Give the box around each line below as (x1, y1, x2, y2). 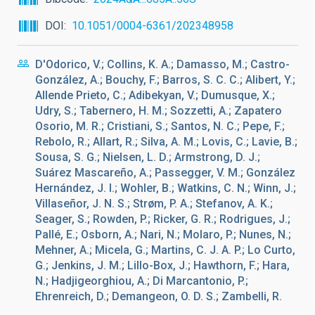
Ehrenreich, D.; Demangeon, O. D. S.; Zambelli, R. (35, 290, 282, 303)
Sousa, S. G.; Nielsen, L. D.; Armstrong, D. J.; (35, 150, 260, 164)
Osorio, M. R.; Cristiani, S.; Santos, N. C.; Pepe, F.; (35, 120, 285, 133)
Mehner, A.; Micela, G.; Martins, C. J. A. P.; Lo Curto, (35, 243, 295, 257)
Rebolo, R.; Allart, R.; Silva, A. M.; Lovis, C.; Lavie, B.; (35, 135, 297, 148)
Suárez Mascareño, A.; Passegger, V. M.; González (35, 166, 295, 179)
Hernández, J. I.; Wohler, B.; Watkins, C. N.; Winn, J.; (35, 181, 296, 195)
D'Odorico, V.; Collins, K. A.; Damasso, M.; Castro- (35, 58, 290, 71)
